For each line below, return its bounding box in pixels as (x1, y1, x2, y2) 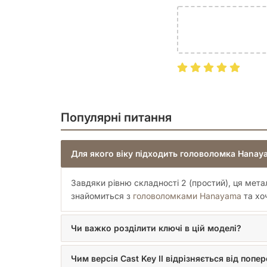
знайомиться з (71, 191, 133, 201)
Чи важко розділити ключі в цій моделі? (71, 223, 241, 234)
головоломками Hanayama (133, 191, 241, 201)
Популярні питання (61, 110, 172, 125)
